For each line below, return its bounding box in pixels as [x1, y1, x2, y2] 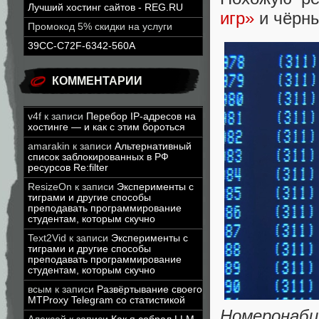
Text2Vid [28, 233, 66, 244]
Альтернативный [115, 141, 192, 152]
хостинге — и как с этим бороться [28, 122, 185, 132]
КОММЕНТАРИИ [52, 75, 142, 87]
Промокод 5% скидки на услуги [28, 21, 172, 32]
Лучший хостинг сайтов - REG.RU [28, 2, 183, 13]
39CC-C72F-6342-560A [28, 41, 135, 51]
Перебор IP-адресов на [86, 111, 196, 122]
